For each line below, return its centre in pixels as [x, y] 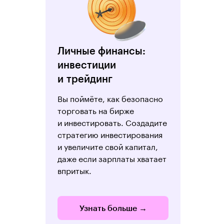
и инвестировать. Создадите [112, 122]
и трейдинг [85, 78]
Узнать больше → [113, 208]
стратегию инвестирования [110, 134]
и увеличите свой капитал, [108, 146]
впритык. [74, 170]
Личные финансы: [101, 50]
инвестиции [87, 64]
